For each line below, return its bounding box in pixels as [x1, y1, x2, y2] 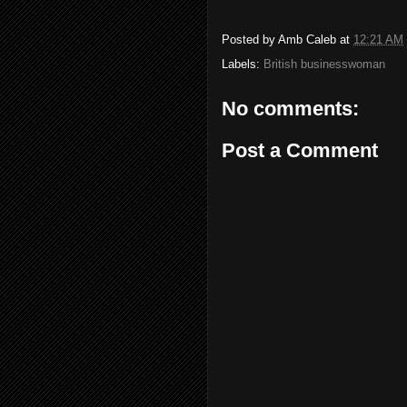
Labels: [222, 57, 263, 71]
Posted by [222, 33, 278, 47]
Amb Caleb [278, 33, 336, 47]
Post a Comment [222, 138, 378, 162]
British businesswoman [263, 57, 385, 71]
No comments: [222, 97, 359, 120]
